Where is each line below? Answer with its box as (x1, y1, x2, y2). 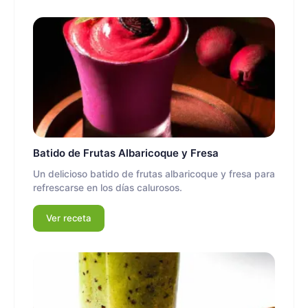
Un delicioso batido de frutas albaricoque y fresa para (33, 168, 275, 179)
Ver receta (46, 212, 91, 224)
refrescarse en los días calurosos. (33, 181, 182, 193)
